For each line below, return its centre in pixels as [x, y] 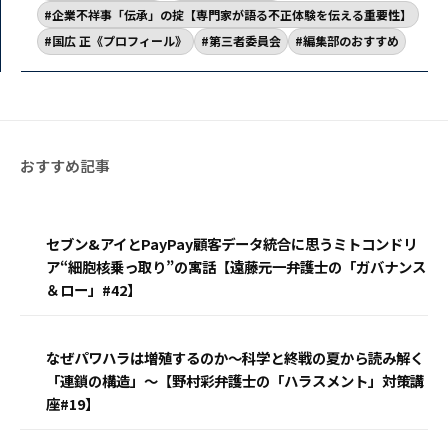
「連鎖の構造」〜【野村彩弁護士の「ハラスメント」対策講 [235, 380]
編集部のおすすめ [351, 41]
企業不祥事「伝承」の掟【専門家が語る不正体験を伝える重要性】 [232, 14]
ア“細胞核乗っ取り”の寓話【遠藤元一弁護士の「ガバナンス [236, 266]
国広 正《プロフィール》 [119, 41]
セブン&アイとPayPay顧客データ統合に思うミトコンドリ [231, 243]
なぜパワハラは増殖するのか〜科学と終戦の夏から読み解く [235, 357]
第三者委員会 [245, 41]
